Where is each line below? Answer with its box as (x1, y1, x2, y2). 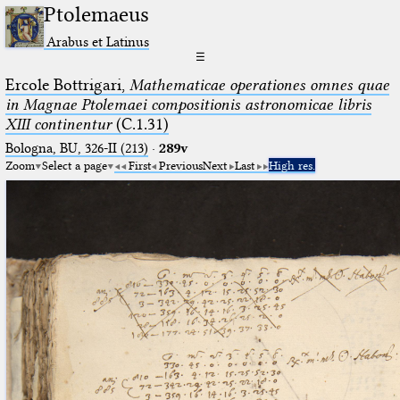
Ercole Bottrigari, (4, 74, 129, 95)
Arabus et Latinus (46, 32, 150, 50)
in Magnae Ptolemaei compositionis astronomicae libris (4, 94, 371, 114)
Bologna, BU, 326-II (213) (4, 139, 148, 156)
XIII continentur (4, 113, 112, 134)
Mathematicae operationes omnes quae (129, 74, 389, 95)
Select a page (41, 157, 107, 172)
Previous (158, 157, 203, 172)
